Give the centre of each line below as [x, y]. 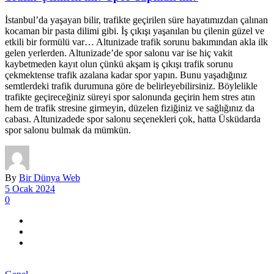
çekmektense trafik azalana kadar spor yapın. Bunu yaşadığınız [126, 75]
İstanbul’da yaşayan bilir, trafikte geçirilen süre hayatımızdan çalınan [136, 20]
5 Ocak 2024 [30, 189]
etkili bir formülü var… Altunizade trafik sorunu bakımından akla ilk [136, 42]
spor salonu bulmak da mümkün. [68, 130]
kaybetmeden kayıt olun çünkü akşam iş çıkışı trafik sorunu [119, 64]
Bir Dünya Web [50, 178]
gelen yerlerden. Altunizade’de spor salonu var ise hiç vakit [119, 53]
